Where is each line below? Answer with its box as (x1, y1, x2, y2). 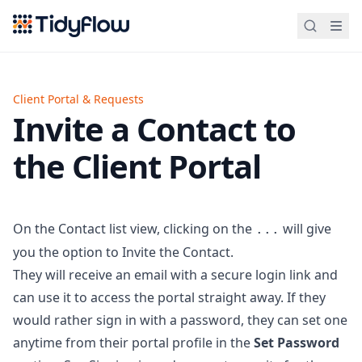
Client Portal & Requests (13, 91, 144, 107)
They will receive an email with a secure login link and (13, 266, 338, 284)
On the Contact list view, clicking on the (13, 220, 255, 238)
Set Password (254, 334, 339, 351)
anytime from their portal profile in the (13, 334, 254, 351)
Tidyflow (12, 25, 64, 44)
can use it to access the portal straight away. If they (13, 288, 326, 306)
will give (280, 220, 331, 238)
